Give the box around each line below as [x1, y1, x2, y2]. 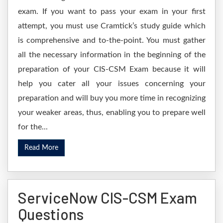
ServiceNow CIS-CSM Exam [18, 189, 197, 207]
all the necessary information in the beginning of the [18, 51, 206, 59]
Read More [24, 144, 58, 151]
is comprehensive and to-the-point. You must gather [18, 36, 206, 44]
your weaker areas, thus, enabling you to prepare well [18, 109, 206, 116]
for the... [18, 123, 48, 131]
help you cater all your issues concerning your [18, 80, 206, 88]
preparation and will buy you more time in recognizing [18, 94, 206, 102]
